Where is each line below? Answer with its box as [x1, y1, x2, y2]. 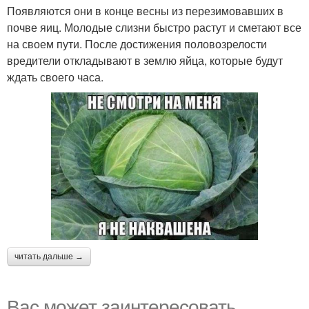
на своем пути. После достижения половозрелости [7, 36, 267, 52]
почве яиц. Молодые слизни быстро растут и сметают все [7, 19, 301, 35]
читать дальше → [14, 252, 83, 262]
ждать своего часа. [7, 69, 103, 85]
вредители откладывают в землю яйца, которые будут [7, 52, 283, 68]
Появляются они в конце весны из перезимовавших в [7, 3, 283, 19]
